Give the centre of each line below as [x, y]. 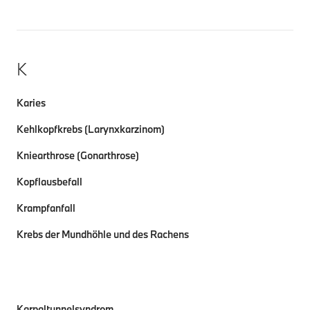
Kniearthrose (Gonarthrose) [78, 155]
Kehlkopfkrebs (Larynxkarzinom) [91, 129]
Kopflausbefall [49, 182]
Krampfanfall [46, 208]
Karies [31, 103]
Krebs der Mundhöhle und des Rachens [103, 234]
